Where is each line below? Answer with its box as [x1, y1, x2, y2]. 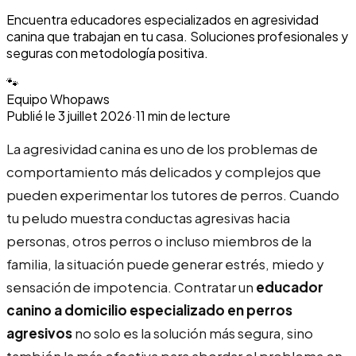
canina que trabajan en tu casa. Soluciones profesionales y [6, 27, 348, 44]
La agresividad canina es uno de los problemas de [6, 139, 318, 157]
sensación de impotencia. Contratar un [6, 277, 256, 296]
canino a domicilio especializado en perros [6, 300, 292, 319]
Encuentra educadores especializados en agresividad [6, 10, 319, 28]
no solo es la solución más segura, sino [72, 323, 313, 342]
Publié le [6, 106, 56, 124]
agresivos [6, 323, 72, 342]
